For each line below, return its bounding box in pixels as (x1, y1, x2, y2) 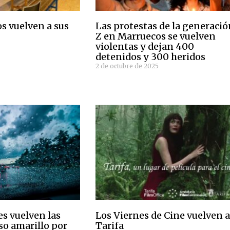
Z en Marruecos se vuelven (95, 30, 216, 42)
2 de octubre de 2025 (95, 62, 159, 70)
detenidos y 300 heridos (95, 50, 206, 63)
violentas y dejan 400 (95, 40, 195, 52)
